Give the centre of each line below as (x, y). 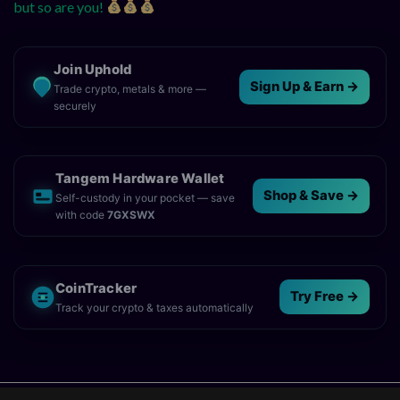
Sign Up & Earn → (304, 86)
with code (81, 215)
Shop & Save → (311, 196)
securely (75, 105)
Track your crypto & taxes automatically (154, 307)
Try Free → (325, 297)
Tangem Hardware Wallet (140, 179)
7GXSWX (131, 215)
